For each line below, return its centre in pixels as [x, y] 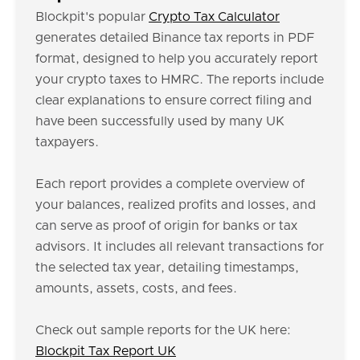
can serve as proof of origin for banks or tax [166, 226]
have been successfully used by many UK [160, 121]
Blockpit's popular [92, 17]
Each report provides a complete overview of [170, 184]
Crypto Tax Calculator [214, 17]
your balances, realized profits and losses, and [176, 205]
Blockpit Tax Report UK [106, 351]
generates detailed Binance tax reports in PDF [175, 38]
